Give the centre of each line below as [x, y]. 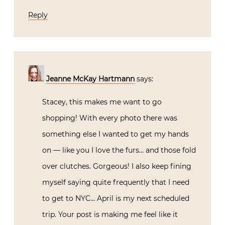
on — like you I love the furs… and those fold [119, 150]
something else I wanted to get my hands [116, 134]
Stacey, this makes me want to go [102, 102]
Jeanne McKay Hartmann [90, 79]
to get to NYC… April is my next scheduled [116, 198]
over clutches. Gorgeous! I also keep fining [117, 166]
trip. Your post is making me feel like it [110, 214]
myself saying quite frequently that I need [116, 182]
